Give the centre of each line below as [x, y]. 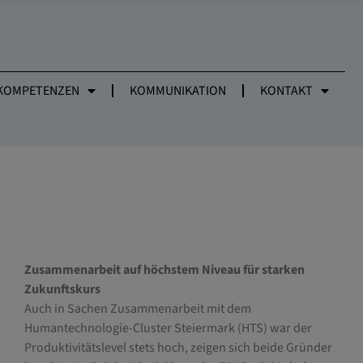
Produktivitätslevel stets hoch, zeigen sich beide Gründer [178, 348]
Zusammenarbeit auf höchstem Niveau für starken [164, 270]
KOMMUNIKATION [178, 91]
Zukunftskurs [62, 290]
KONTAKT [286, 91]
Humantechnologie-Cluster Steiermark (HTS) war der [168, 329]
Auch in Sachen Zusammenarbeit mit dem [137, 309]
